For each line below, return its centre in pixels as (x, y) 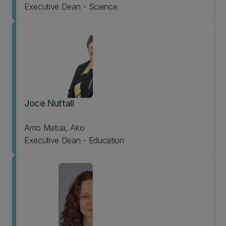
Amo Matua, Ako (54, 128)
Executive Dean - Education (74, 140)
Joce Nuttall (49, 103)
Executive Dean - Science (71, 7)
